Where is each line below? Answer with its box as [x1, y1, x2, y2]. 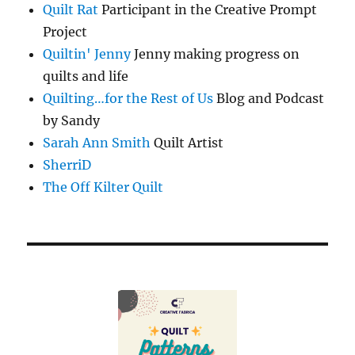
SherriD [43, 157, 92, 174]
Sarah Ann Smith [43, 135, 151, 151]
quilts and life [43, 68, 129, 85]
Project [43, 24, 88, 40]
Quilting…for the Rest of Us [43, 90, 214, 107]
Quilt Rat [43, 2, 99, 18]
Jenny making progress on [131, 46, 300, 63]
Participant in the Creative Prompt [98, 2, 318, 18]
